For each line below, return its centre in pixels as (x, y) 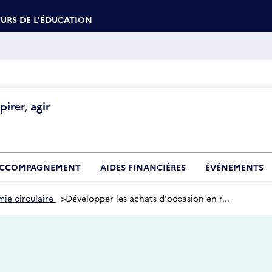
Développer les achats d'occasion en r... (148, 198)
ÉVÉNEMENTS (234, 167)
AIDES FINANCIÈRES (143, 167)
